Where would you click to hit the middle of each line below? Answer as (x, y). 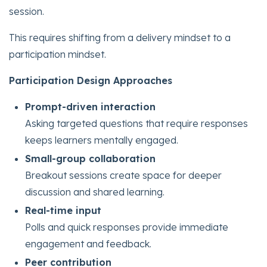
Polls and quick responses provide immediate (127, 227)
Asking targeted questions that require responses (137, 123)
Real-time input (63, 211)
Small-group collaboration (91, 158)
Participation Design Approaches (91, 80)
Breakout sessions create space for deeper (124, 175)
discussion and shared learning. (95, 192)
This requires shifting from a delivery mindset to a (120, 37)
